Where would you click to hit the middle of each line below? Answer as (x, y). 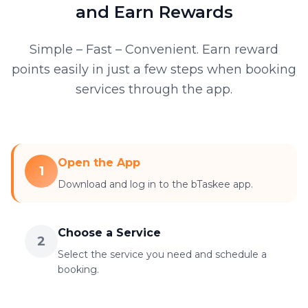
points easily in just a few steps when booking (154, 69)
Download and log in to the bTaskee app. (155, 184)
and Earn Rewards (154, 12)
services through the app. (154, 89)
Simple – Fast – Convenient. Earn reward (154, 49)
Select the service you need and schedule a (162, 254)
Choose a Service (109, 232)
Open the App (99, 162)
